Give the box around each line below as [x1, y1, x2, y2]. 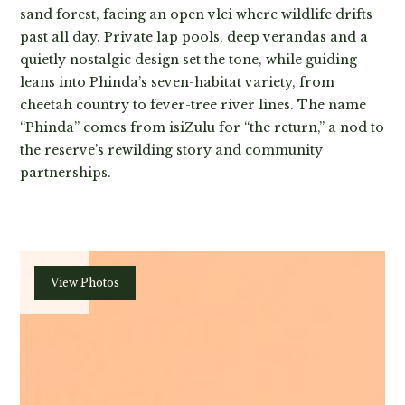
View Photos [51, 275, 120, 289]
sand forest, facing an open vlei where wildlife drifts [20, 5, 373, 23]
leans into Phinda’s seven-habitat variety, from [20, 73, 335, 90]
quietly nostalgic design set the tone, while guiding [20, 51, 358, 68]
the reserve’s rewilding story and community [20, 141, 324, 158]
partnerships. [20, 164, 112, 181]
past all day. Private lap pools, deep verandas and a [20, 28, 369, 45]
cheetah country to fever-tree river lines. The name [20, 96, 367, 113]
